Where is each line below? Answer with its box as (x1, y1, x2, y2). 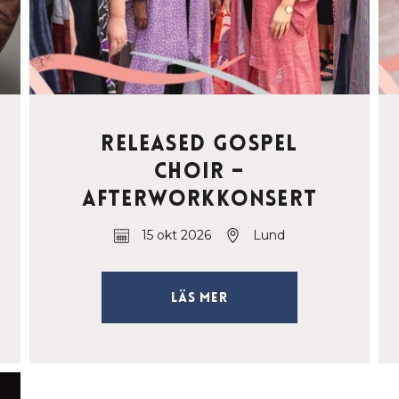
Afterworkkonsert (81, 185, 318, 213)
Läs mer (171, 289, 228, 307)
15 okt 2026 (141, 227, 211, 244)
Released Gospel (101, 130, 298, 158)
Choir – (154, 158, 245, 185)
